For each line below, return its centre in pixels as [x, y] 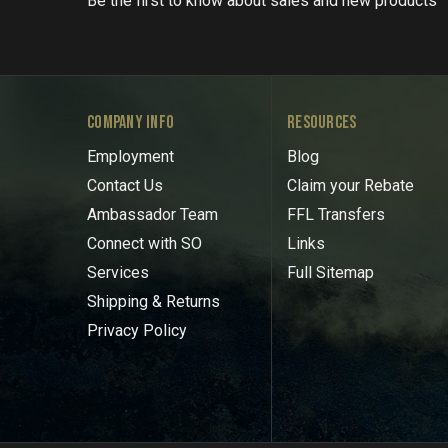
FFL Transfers [336, 214]
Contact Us [125, 185]
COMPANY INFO [130, 122]
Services [118, 272]
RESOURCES [322, 122]
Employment [130, 156]
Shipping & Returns [153, 301]
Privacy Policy [137, 330]
